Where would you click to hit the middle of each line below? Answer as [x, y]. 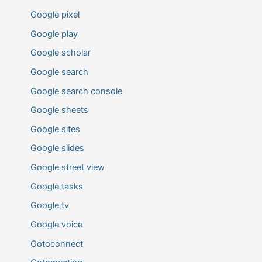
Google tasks [56, 186]
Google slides [57, 148]
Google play [54, 34]
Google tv [49, 206]
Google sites [55, 129]
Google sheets [59, 110]
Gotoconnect [56, 244]
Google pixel [55, 14]
